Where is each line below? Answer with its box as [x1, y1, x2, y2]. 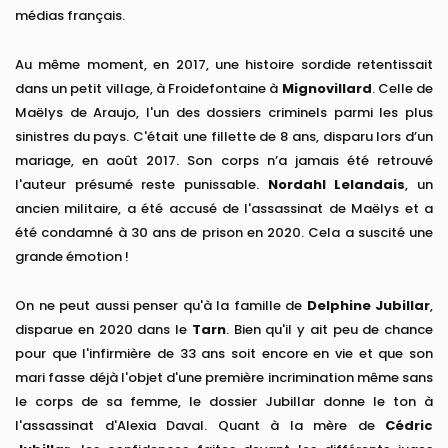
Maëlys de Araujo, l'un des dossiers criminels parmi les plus [15, 103, 433, 123]
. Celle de [371, 79, 434, 99]
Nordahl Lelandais [267, 175, 406, 195]
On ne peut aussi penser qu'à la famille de [15, 296, 307, 316]
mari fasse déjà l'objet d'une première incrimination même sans [15, 368, 433, 388]
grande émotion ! [15, 247, 129, 267]
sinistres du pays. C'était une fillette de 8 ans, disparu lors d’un [15, 127, 433, 147]
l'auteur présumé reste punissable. [15, 175, 268, 195]
